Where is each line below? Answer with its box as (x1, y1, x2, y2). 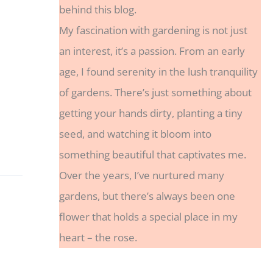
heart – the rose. (58, 230, 137, 244)
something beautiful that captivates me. (58, 147, 246, 161)
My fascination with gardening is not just (58, 23, 247, 37)
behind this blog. (58, 2, 136, 16)
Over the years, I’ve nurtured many (58, 168, 224, 182)
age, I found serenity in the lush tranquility (58, 64, 258, 79)
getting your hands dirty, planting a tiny (58, 105, 243, 120)
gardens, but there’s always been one (58, 188, 235, 203)
